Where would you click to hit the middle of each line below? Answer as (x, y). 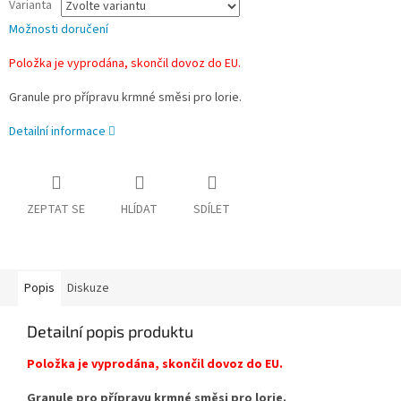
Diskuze (88, 289)
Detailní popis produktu (110, 332)
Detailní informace (57, 132)
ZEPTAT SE (56, 210)
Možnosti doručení (59, 30)
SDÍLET (212, 210)
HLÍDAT (139, 210)
